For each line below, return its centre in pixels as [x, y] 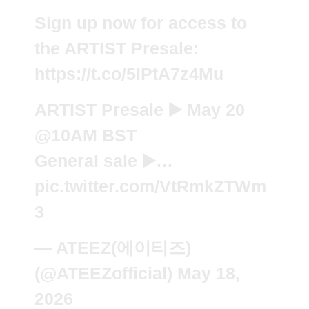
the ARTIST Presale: [117, 48]
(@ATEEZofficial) [106, 273]
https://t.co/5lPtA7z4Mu [129, 73]
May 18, [209, 273]
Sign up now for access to [141, 22]
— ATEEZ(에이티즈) [113, 247]
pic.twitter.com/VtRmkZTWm [150, 186]
